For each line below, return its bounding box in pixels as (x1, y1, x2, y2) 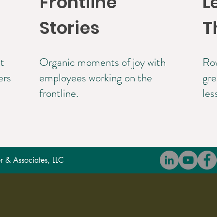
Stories (40, 16, 100, 40)
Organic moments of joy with (39, 54, 166, 70)
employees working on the (39, 70, 152, 86)
